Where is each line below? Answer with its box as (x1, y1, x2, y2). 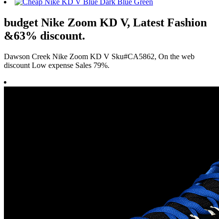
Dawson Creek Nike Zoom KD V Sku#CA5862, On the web (4, 52, 195, 61)
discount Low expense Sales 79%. (4, 61, 109, 69)
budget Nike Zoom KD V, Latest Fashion (4, 16, 207, 29)
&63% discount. (4, 29, 85, 42)
